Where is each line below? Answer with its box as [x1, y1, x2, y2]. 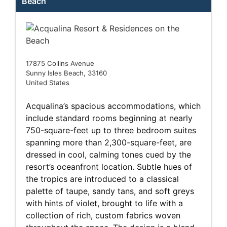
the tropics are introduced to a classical [26, 174, 179, 184]
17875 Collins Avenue [26, 59, 94, 68]
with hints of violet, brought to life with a [26, 198, 183, 209]
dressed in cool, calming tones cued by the [26, 149, 191, 160]
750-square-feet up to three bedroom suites [26, 125, 196, 136]
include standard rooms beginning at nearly [26, 113, 193, 124]
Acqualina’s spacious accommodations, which [26, 101, 201, 111]
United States [26, 79, 69, 87]
